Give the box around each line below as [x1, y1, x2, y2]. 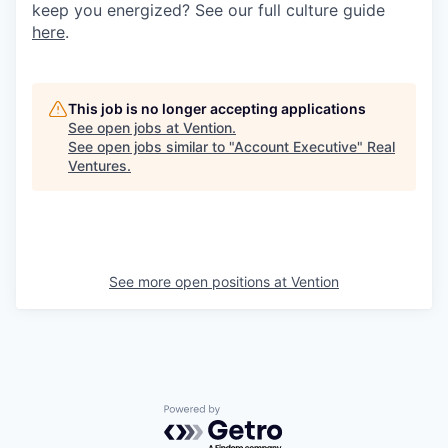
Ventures [68, 157, 127, 175]
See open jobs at [68, 119, 183, 137]
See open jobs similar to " [68, 138, 234, 156]
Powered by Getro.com [163, 404, 339, 425]
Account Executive [234, 138, 357, 156]
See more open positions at [109, 273, 291, 291]
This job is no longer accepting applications [68, 100, 366, 118]
